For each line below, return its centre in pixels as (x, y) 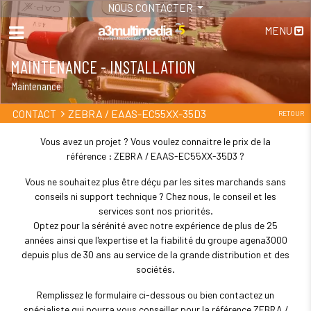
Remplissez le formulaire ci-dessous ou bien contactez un (155, 295)
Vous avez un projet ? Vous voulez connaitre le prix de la (155, 141)
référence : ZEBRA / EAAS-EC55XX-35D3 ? (155, 156)
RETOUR (291, 113)
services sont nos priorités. (155, 211)
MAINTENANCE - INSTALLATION (103, 67)
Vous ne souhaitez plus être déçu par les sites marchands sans (155, 182)
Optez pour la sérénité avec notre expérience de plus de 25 (155, 225)
